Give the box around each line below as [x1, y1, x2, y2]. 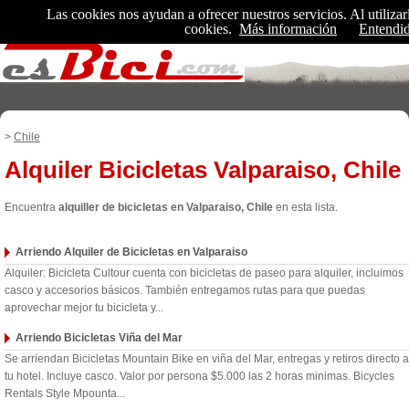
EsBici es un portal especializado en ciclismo [9, 83, 232, 96]
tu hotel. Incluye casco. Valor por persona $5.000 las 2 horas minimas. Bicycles [5, 370, 394, 383]
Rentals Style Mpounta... [5, 387, 125, 400]
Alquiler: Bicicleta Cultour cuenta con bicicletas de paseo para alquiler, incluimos [5, 267, 404, 279]
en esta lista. [273, 201, 338, 214]
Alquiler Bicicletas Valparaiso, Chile [5, 156, 401, 184]
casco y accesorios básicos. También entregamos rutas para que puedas [5, 284, 365, 297]
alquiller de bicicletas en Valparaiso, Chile [58, 201, 273, 214]
